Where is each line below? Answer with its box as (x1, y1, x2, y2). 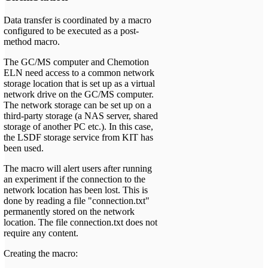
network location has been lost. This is (4, 184, 148, 195)
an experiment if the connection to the (4, 173, 145, 184)
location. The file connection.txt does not (4, 217, 157, 227)
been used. (4, 142, 44, 153)
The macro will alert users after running (4, 163, 152, 173)
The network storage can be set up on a (4, 99, 151, 110)
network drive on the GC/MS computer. (4, 89, 154, 99)
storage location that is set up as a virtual (4, 78, 155, 89)
